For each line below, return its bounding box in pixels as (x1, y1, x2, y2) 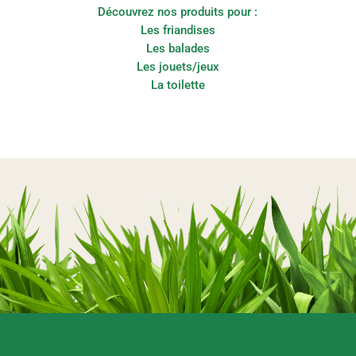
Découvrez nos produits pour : (98, 4, 258, 19)
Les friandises (140, 22, 215, 37)
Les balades (145, 41, 210, 56)
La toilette (150, 77, 205, 92)
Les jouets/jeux (136, 59, 219, 74)
